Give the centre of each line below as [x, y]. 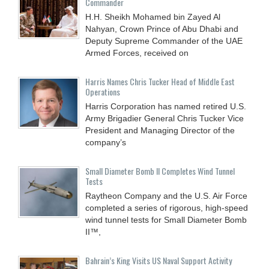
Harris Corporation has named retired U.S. [166, 106]
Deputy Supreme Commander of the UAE [164, 41]
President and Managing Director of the [160, 130]
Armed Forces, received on [137, 53]
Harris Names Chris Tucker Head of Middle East [160, 81]
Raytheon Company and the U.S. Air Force [166, 195]
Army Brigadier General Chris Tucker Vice [165, 118]
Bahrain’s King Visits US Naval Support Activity [159, 260]
